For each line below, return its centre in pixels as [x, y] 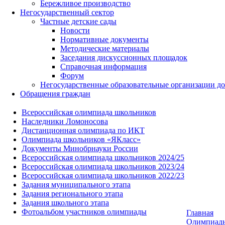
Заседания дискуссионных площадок [124, 57]
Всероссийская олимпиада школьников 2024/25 [103, 157]
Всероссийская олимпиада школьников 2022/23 [103, 175]
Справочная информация [103, 66]
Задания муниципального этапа [76, 184]
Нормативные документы [104, 39]
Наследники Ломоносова [65, 121]
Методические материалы [105, 48]
